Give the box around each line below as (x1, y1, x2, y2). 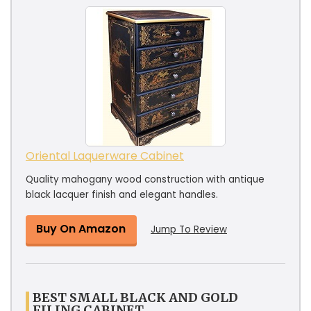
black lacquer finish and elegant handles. (26, 187, 218, 201)
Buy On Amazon (36, 220, 126, 237)
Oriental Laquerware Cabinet (26, 147, 184, 164)
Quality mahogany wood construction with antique (26, 172, 264, 186)
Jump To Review (151, 222, 227, 236)
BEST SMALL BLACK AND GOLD (33, 289, 238, 305)
